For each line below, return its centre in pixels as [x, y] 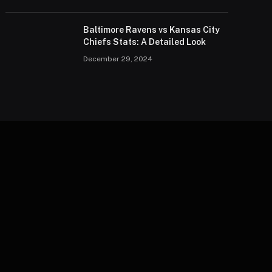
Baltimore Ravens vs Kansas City [152, 29]
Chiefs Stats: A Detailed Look [145, 42]
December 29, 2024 [118, 59]
